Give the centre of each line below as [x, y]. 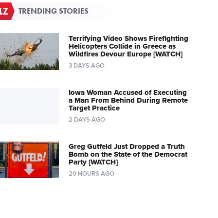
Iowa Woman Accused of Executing [127, 92]
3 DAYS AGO [86, 65]
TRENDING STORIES [54, 11]
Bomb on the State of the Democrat [128, 154]
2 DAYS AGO [87, 119]
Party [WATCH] [93, 162]
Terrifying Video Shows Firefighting [128, 38]
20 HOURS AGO [91, 173]
